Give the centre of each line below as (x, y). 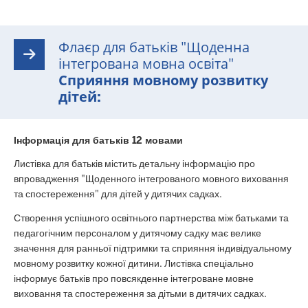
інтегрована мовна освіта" (146, 64)
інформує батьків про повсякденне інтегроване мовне (134, 278)
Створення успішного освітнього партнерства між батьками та (151, 218)
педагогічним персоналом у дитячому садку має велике (137, 233)
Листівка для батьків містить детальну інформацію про (134, 164)
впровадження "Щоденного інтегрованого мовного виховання (151, 179)
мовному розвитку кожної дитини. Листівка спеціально (134, 263)
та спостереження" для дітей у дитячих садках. (118, 194)
